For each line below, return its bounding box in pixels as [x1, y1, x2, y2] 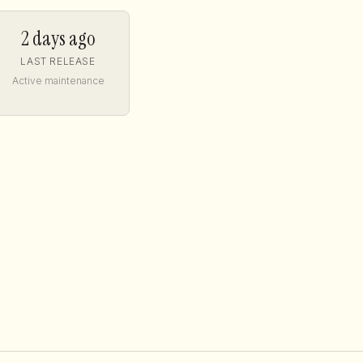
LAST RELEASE [20, 55, 96, 68]
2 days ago [21, 26, 95, 52]
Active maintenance [11, 74, 105, 87]
